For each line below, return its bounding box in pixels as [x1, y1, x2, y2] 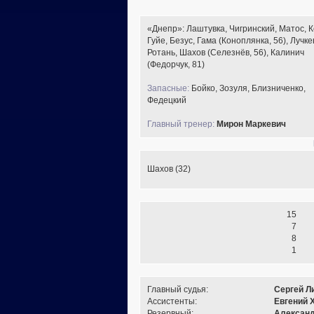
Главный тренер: [147, 119, 214, 130]
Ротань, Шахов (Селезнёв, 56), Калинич [147, 48, 304, 58]
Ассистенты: [147, 296, 197, 307]
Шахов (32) [147, 164, 191, 175]
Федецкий [147, 95, 186, 106]
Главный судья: [147, 285, 208, 295]
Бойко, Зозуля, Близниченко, [189, 83, 306, 94]
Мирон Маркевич [217, 119, 286, 130]
